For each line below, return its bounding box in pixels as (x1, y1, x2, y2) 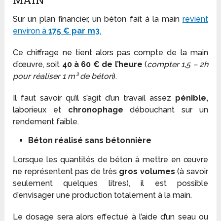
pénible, (175, 93, 208, 103)
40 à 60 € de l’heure (60, 59, 143, 69)
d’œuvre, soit (13, 59, 60, 69)
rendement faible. (13, 116, 79, 126)
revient (182, 14, 208, 24)
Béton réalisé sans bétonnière (28, 135, 151, 145)
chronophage (68, 105, 123, 114)
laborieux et (13, 105, 68, 114)
